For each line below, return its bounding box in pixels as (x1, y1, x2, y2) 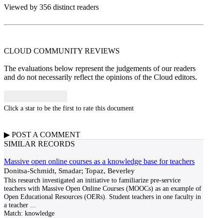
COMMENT (40, 130, 80, 139)
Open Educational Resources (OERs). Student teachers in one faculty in (4, 193, 201, 200)
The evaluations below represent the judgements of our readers (4, 64, 196, 73)
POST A (10, 130, 40, 139)
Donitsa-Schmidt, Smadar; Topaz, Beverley (4, 166, 135, 175)
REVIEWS (85, 47, 120, 55)
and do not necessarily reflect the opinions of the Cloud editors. (4, 73, 197, 81)
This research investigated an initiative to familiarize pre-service (4, 176, 181, 184)
